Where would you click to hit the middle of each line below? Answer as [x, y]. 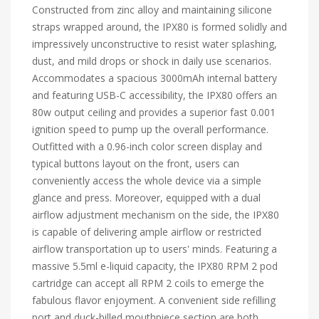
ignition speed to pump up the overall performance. [150, 129]
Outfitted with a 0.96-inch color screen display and [147, 146]
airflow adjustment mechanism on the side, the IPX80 [156, 214]
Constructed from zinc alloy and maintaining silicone [152, 9]
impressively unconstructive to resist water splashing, [155, 43]
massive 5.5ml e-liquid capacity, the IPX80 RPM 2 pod [155, 266]
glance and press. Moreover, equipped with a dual [146, 197]
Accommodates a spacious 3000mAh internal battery [155, 78]
